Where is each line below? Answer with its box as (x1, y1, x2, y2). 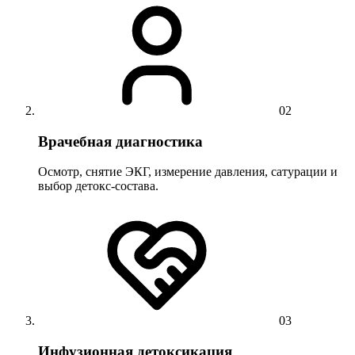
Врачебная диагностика (38, 132, 203, 150)
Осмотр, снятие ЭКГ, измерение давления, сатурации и (38, 165, 338, 179)
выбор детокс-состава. (38, 179, 158, 193)
